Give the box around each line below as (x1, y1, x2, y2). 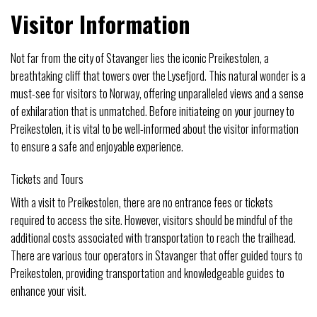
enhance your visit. (11, 282, 86, 299)
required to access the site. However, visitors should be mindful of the (11, 211, 293, 229)
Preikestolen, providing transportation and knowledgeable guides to (11, 264, 284, 282)
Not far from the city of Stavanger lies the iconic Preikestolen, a (11, 50, 269, 67)
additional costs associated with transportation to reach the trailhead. (11, 229, 296, 246)
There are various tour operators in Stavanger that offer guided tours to (11, 246, 303, 264)
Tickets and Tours (11, 170, 83, 188)
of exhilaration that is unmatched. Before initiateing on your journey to (11, 103, 294, 120)
